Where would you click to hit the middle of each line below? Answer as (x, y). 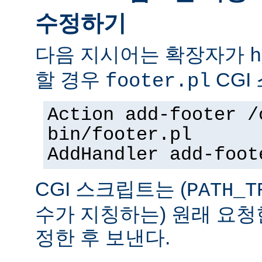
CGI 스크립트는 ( (111, 189)
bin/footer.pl (120, 135)
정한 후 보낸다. (103, 238)
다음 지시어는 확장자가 (142, 55)
